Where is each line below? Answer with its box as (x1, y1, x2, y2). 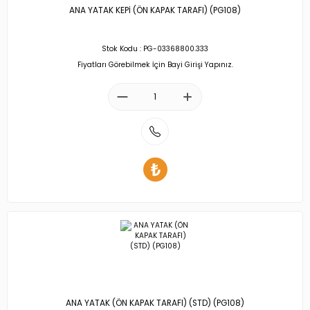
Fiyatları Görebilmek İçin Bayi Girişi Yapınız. (77, 59, 233, 70)
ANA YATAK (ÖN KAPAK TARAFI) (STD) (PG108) (66, 298, 244, 309)
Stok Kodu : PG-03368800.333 (102, 44, 208, 54)
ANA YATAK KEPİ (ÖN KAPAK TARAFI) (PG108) (69, 5, 241, 16)
